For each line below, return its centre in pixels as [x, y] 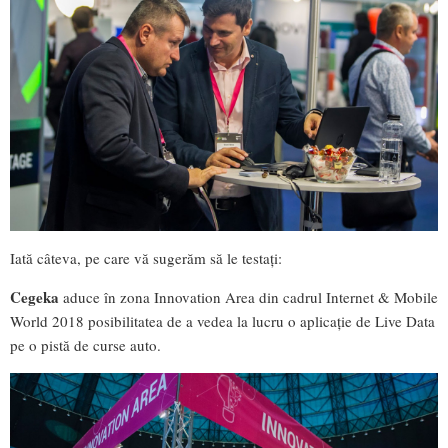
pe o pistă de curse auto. [85, 345]
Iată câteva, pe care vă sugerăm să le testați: [146, 258]
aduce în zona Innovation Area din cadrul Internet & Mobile [248, 297]
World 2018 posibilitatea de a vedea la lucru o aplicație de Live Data [222, 321]
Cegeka [34, 297]
